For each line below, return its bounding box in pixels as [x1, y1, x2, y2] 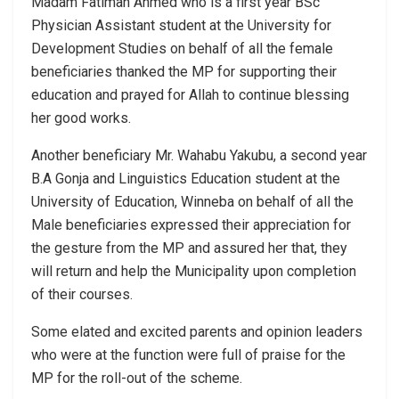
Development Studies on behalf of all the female [31, 40, 333, 58]
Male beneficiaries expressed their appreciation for [31, 216, 351, 234]
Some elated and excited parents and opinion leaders [31, 323, 362, 341]
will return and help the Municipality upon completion [31, 263, 356, 281]
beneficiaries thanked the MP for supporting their [31, 63, 337, 81]
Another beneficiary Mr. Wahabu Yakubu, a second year [31, 147, 367, 165]
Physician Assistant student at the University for [31, 17, 331, 35]
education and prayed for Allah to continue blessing [31, 86, 349, 104]
